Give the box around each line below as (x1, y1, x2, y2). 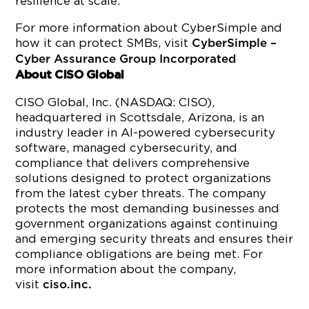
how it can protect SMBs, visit (15, 37, 192, 49)
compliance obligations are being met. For (15, 248, 263, 260)
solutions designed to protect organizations (15, 172, 272, 184)
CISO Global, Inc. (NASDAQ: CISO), (15, 96, 215, 108)
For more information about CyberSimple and (15, 21, 283, 34)
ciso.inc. (43, 279, 92, 290)
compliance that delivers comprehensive (15, 157, 250, 169)
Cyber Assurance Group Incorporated (15, 53, 237, 65)
